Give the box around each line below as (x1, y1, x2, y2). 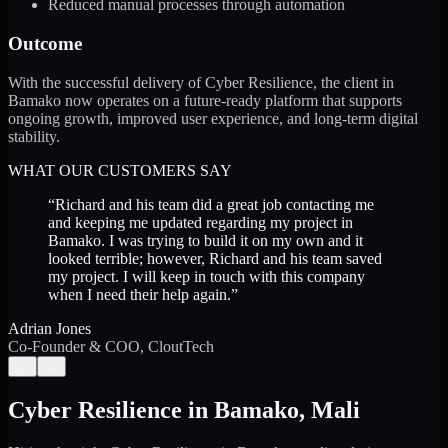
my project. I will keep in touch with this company (48, 267, 365, 285)
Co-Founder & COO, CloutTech (8, 337, 214, 355)
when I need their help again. (48, 285, 231, 303)
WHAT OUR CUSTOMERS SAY (8, 161, 232, 179)
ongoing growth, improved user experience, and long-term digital (8, 109, 418, 127)
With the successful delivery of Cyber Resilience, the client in (8, 73, 394, 91)
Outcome (8, 33, 82, 55)
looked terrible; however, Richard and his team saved (48, 249, 382, 267)
